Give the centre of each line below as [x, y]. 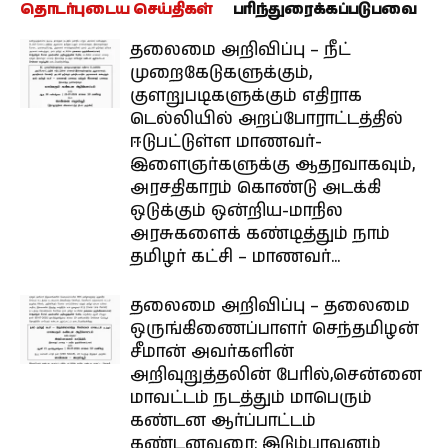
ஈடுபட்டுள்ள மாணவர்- [226, 142]
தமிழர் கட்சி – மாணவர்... [235, 257]
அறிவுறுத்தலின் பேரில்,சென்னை [276, 375]
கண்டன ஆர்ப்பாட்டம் [223, 421]
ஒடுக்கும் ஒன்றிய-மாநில [236, 211]
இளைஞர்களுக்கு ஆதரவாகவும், [272, 165]
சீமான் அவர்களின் [212, 352]
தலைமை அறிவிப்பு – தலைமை [270, 306]
